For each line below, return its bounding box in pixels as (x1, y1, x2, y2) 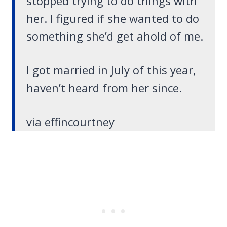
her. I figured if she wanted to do (26, 11, 199, 26)
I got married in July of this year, (26, 62, 196, 78)
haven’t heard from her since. (26, 80, 182, 96)
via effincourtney (26, 114, 115, 130)
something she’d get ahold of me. (26, 28, 203, 44)
